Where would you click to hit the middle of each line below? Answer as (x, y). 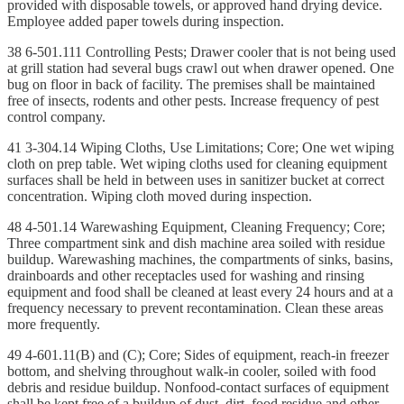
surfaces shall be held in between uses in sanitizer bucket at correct (196, 179)
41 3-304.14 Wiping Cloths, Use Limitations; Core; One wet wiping (201, 147)
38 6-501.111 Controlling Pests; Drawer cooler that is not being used (202, 51)
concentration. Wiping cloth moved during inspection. (160, 196)
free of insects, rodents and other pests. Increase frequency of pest (193, 100)
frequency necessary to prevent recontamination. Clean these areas (195, 308)
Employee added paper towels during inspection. (146, 21)
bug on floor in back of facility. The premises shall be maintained (191, 84)
